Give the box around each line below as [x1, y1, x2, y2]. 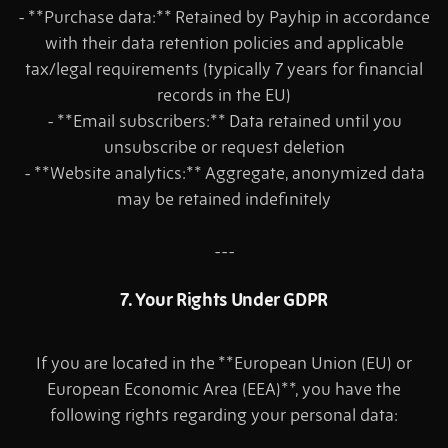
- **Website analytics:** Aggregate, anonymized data [23, 162, 425, 185]
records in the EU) [157, 84, 291, 107]
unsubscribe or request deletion [103, 136, 345, 159]
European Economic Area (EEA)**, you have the [47, 378, 401, 401]
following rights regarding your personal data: [50, 404, 398, 427]
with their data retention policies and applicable [44, 32, 404, 55]
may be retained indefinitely [117, 188, 331, 211]
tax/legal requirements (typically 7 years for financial [25, 58, 423, 81]
